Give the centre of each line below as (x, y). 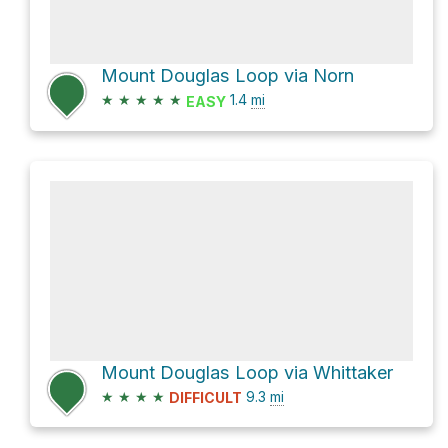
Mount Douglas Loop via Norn (227, 76)
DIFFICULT (205, 397)
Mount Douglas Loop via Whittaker (247, 372)
